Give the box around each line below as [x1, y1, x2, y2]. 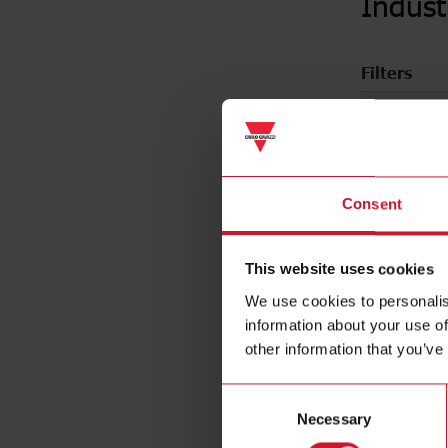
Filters [361, 62, 412, 86]
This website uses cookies [244, 260, 434, 278]
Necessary [297, 410, 371, 428]
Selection [221, 410, 282, 428]
